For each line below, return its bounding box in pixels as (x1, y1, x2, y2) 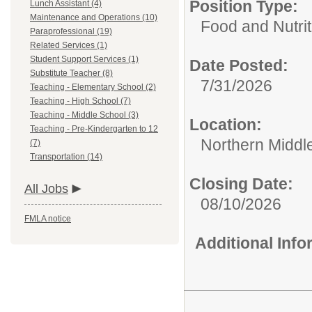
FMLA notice (24, 214, 71, 224)
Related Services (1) (30, 40, 107, 50)
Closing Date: (189, 175, 293, 193)
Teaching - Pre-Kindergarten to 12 (30, 124, 158, 134)
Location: (189, 116, 262, 134)
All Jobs (24, 182, 68, 196)
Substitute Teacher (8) (30, 68, 113, 78)
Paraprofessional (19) (30, 26, 112, 36)
